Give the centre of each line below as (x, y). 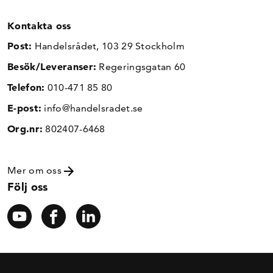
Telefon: (26, 87)
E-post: (25, 108)
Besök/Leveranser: (52, 66)
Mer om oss (36, 170)
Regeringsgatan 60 (141, 66)
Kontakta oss (39, 25)
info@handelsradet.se (92, 108)
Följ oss (28, 186)
